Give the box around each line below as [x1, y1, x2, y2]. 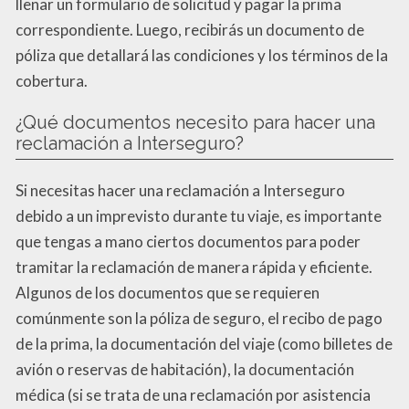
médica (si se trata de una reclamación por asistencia [16, 384, 371, 404]
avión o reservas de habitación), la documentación [16, 359, 354, 379]
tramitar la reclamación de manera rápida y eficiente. [16, 257, 372, 277]
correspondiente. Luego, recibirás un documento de [16, 19, 364, 39]
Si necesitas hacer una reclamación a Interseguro [16, 180, 345, 200]
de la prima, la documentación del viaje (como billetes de [16, 333, 393, 353]
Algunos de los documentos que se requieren [16, 282, 320, 302]
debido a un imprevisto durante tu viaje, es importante [16, 205, 382, 225]
